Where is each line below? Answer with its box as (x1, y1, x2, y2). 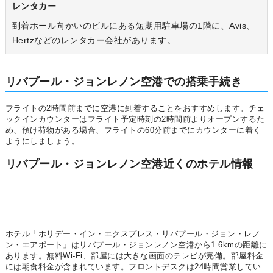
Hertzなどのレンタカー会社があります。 (12, 35, 176, 45)
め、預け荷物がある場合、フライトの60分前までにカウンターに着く (5, 125, 261, 135)
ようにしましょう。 (5, 136, 80, 146)
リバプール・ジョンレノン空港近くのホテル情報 (5, 157, 253, 170)
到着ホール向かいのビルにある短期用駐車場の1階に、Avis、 (12, 20, 255, 30)
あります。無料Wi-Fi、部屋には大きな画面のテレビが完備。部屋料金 (5, 251, 264, 261)
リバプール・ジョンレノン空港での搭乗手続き (5, 75, 243, 88)
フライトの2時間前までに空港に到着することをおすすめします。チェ (5, 103, 265, 113)
